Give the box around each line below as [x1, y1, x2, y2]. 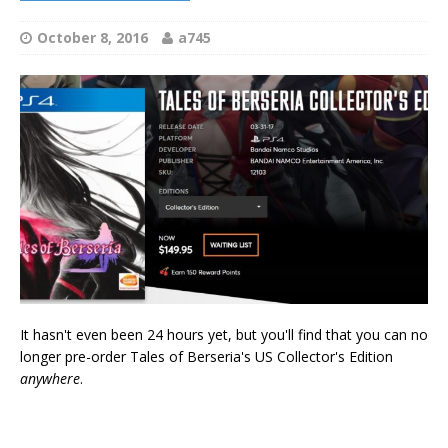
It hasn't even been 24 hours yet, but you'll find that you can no [20, 325, 428, 345]
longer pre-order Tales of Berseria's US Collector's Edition [20, 347, 393, 367]
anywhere [20, 369, 80, 389]
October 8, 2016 [37, 28, 148, 47]
